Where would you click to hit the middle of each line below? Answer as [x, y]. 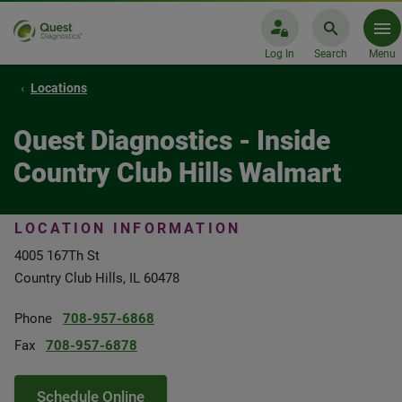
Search [331, 54]
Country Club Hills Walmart [177, 173]
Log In [280, 54]
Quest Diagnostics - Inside [172, 140]
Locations [59, 88]
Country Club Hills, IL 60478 [97, 278]
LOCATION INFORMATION [128, 228]
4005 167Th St [57, 256]
